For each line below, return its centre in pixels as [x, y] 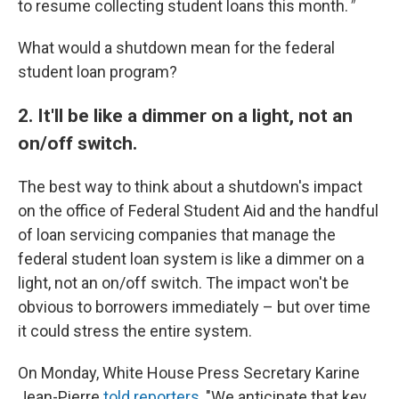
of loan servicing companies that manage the [177, 235]
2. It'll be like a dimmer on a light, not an [185, 115]
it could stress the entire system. [135, 331]
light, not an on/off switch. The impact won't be [183, 283]
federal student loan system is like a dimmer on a [191, 259]
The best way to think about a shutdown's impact [190, 187]
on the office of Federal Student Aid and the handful [198, 211]
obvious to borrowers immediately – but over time [194, 307]
